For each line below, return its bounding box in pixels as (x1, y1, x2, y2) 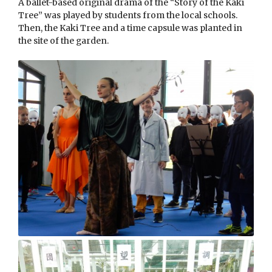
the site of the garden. (18, 35, 109, 46)
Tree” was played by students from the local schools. (18, 9, 238, 21)
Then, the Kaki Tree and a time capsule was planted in (18, 22, 243, 33)
